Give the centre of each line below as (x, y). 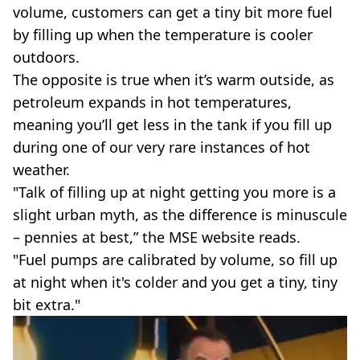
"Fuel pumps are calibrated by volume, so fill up (175, 259)
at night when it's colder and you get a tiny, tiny (175, 282)
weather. (41, 169)
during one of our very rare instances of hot (162, 147)
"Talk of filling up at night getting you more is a (174, 192)
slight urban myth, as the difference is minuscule (180, 214)
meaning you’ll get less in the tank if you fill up (172, 124)
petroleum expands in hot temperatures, (152, 102)
